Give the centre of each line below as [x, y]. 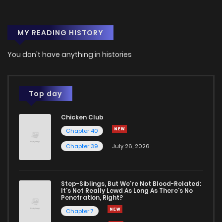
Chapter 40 [82, 131]
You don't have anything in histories [70, 54]
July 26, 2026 [131, 146]
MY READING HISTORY [60, 32]
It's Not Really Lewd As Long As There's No [127, 191]
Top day [46, 93]
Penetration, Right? [92, 198]
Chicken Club [82, 117]
